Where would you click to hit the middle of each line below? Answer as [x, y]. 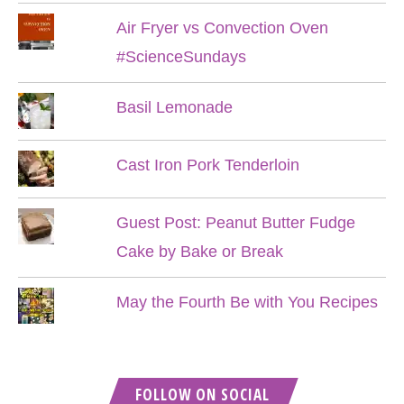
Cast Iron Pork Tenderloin [207, 165]
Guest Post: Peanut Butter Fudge [235, 223]
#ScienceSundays [181, 57]
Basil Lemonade [174, 107]
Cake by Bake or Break [199, 252]
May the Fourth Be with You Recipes [247, 302]
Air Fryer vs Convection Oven [222, 28]
